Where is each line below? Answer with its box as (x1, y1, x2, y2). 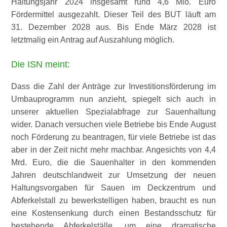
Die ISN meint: (11, 59, 70, 69)
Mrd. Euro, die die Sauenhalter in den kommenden (11, 158, 216, 167)
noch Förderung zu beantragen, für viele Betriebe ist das (11, 133, 216, 141)
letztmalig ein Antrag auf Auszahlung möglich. (11, 35, 175, 44)
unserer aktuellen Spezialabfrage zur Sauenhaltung (11, 107, 216, 116)
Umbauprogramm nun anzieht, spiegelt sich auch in (11, 95, 216, 103)
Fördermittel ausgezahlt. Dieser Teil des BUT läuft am (11, 10, 216, 19)
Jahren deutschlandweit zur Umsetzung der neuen (11, 171, 216, 179)
